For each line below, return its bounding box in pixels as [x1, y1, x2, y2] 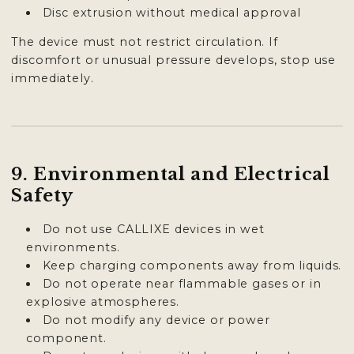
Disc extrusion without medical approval [42, 6, 301, 21]
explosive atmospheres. [26, 295, 180, 310]
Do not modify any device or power [42, 313, 270, 328]
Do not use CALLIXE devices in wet [42, 222, 265, 237]
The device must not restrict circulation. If [11, 35, 278, 50]
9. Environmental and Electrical [11, 164, 330, 186]
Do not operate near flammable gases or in [42, 277, 322, 292]
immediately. [11, 71, 94, 86]
